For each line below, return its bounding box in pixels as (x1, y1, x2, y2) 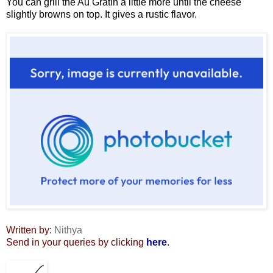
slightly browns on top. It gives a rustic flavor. (6, 9, 197, 20)
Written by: (6, 225, 52, 236)
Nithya (52, 225, 82, 236)
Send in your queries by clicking (6, 237, 146, 248)
